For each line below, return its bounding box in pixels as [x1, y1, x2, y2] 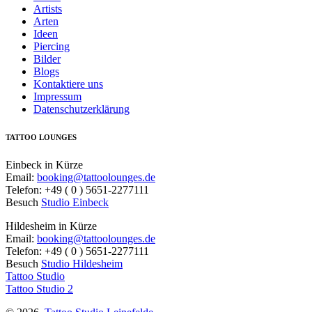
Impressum [33, 90, 81, 102]
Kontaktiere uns [33, 77, 103, 90]
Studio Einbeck [41, 196, 109, 208]
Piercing [33, 40, 70, 52]
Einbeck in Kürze [6, 158, 83, 171]
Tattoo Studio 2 [6, 282, 73, 295]
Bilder [33, 52, 61, 65]
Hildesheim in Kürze [6, 219, 97, 232]
